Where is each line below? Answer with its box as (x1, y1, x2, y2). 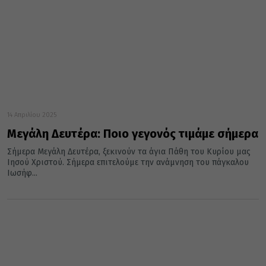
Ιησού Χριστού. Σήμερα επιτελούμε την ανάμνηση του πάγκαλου (7, 157, 249, 168)
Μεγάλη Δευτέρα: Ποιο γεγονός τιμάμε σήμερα (7, 126, 258, 141)
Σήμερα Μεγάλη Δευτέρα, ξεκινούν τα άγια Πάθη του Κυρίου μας (7, 147, 251, 157)
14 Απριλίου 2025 (7, 111, 56, 119)
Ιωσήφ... (7, 168, 37, 179)
